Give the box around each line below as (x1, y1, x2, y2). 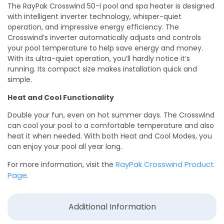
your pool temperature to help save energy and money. (7, 43, 203, 53)
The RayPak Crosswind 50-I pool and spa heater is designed (7, 1, 214, 11)
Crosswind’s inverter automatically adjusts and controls (7, 32, 201, 43)
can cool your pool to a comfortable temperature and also (7, 120, 214, 131)
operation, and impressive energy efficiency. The (7, 22, 179, 32)
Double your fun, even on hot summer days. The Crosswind (7, 110, 214, 120)
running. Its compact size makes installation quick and (7, 64, 197, 74)
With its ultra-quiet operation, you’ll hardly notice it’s (7, 53, 190, 64)
